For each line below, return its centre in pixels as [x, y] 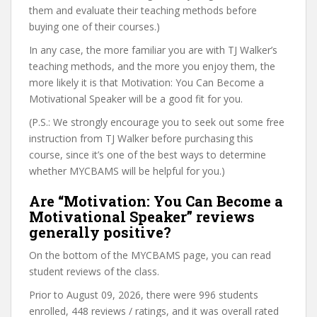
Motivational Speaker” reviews [142, 217]
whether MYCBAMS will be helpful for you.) [127, 171]
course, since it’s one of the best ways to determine [148, 155]
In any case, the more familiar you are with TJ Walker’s [153, 50]
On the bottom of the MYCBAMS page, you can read [150, 255]
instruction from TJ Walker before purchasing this [141, 138]
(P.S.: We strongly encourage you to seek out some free [157, 122]
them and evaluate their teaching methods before [143, 10]
